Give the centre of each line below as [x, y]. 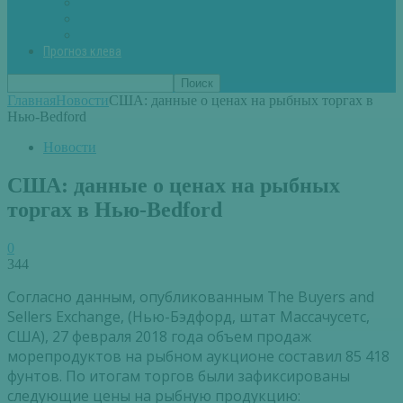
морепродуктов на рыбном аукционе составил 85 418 [198, 357]
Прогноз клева [82, 52]
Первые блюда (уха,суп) [153, 19]
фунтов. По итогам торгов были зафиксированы [179, 376]
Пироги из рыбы [130, 35]
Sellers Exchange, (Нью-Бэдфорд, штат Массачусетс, [188, 317]
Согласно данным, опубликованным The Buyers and [191, 297]
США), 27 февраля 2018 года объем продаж [159, 337]
